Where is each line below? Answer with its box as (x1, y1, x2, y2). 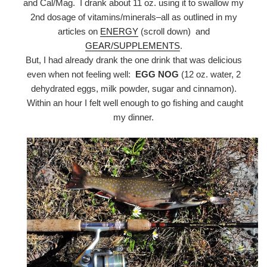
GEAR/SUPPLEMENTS (85, 40, 180, 51)
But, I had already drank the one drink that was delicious (25, 54, 242, 65)
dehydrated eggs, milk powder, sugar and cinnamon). (30, 83, 237, 94)
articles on (57, 26, 100, 36)
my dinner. (113, 111, 154, 122)
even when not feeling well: (26, 69, 135, 79)
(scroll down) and (138, 26, 210, 36)
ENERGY (100, 26, 138, 36)
